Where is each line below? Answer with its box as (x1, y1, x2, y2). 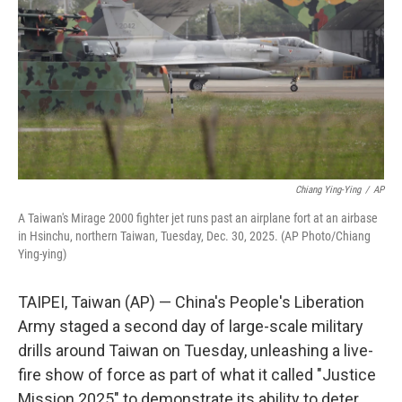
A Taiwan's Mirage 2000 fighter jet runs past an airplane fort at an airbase (18, 211, 378, 225)
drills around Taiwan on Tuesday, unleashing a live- (18, 341, 373, 360)
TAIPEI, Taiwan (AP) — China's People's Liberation (18, 293, 364, 311)
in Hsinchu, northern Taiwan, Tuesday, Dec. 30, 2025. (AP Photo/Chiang (18, 229, 371, 243)
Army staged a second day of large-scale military (18, 317, 363, 336)
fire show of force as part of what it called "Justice (18, 365, 376, 384)
